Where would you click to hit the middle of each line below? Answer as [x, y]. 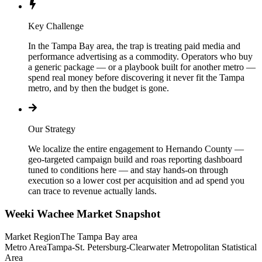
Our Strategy [52, 129]
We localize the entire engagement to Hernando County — [136, 149]
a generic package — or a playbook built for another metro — [142, 67]
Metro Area [26, 247]
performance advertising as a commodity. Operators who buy [140, 57]
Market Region [32, 236]
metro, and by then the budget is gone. [99, 88]
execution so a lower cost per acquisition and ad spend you [136, 181]
